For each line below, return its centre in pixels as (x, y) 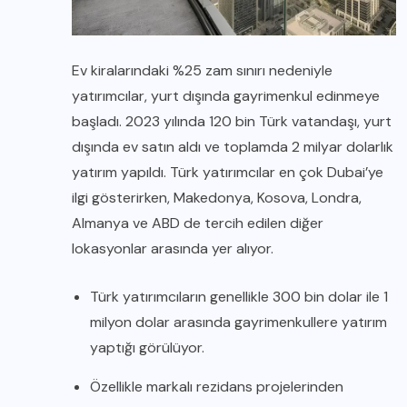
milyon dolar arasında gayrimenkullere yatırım (238, 322)
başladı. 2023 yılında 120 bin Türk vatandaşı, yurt (232, 121)
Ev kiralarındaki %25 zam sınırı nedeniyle (202, 70)
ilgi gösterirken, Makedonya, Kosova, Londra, (217, 198)
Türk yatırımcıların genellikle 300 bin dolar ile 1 (239, 297)
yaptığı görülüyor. (147, 347)
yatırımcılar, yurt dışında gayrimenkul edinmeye (226, 96)
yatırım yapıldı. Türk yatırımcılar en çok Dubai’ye (228, 172)
